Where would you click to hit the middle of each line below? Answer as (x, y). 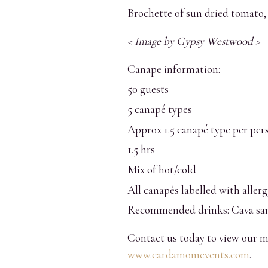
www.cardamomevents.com (188, 255)
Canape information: (174, 69)
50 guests (148, 89)
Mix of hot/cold (162, 170)
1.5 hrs (141, 150)
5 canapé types (160, 109)
